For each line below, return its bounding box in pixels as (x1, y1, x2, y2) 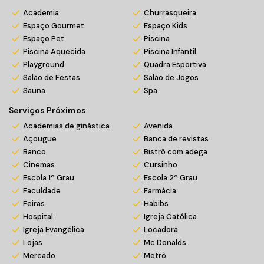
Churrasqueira (143, 8, 196, 18)
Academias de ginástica (23, 121, 110, 131)
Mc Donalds (143, 237, 186, 247)
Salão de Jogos (143, 72, 199, 82)
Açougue (23, 134, 57, 144)
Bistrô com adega (143, 147, 207, 157)
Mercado (23, 250, 55, 260)
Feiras (23, 199, 45, 209)
